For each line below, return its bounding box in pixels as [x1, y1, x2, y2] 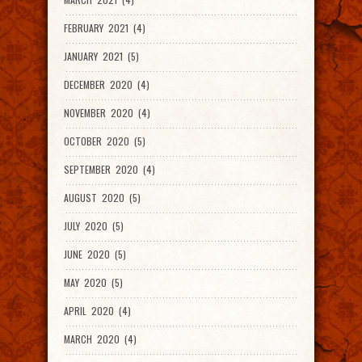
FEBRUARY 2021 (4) [64, 21, 145, 35]
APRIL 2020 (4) [64, 304, 131, 318]
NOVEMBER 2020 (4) [64, 106, 150, 120]
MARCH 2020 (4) [64, 332, 137, 346]
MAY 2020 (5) [64, 276, 123, 289]
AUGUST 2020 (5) [64, 191, 141, 204]
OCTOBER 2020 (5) [64, 134, 145, 148]
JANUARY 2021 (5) [64, 49, 139, 63]
